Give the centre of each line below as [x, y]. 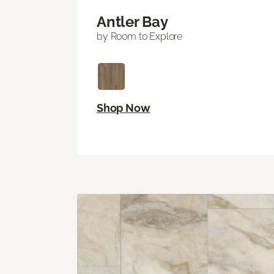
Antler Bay [132, 21]
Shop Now [124, 108]
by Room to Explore [140, 36]
